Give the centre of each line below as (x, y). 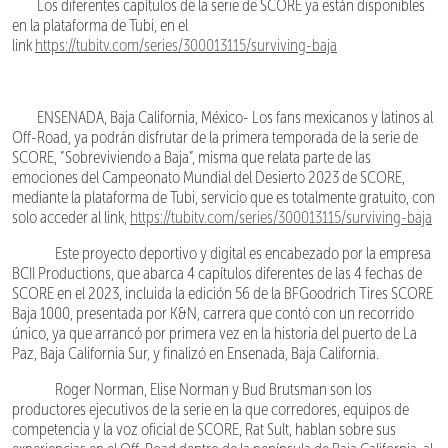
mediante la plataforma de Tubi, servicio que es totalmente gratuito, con (223, 197)
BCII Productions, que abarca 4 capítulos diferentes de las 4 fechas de (217, 273)
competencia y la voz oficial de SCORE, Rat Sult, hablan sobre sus (204, 429)
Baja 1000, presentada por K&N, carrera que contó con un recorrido (213, 313)
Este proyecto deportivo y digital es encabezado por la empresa (234, 253)
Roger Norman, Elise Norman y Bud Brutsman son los (204, 389)
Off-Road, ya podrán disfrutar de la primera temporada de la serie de (215, 137)
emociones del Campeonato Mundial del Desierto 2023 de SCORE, (208, 177)
